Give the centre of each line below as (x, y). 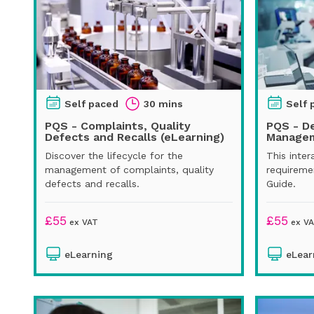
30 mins (163, 103)
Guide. (281, 183)
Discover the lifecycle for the (114, 155)
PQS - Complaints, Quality (118, 125)
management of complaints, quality (129, 169)
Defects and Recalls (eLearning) (135, 137)
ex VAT (82, 222)
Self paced (91, 103)
